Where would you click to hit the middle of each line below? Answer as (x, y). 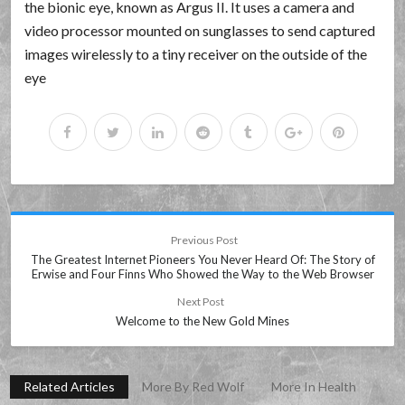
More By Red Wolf (193, 386)
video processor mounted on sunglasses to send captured (200, 30)
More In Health (314, 386)
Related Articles (70, 386)
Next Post (202, 301)
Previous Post (202, 240)
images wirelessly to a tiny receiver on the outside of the (196, 53)
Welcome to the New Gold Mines (202, 320)
